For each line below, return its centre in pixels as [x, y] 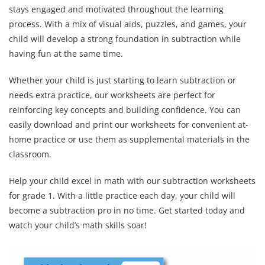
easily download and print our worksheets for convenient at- [129, 125]
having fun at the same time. [66, 54]
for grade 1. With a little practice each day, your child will [122, 196]
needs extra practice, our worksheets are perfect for [112, 95]
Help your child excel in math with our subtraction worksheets [132, 181]
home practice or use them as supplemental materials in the [129, 140]
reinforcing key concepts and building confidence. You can [125, 110]
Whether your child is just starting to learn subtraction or [122, 80]
